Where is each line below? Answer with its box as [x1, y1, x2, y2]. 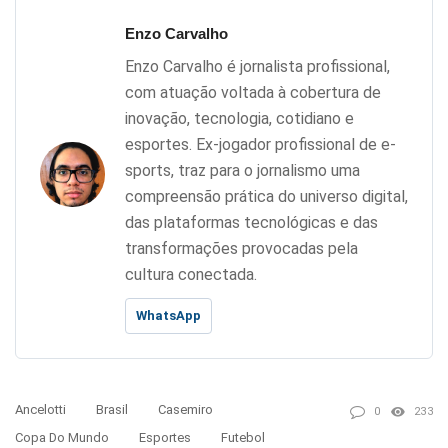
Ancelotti [15, 402, 66, 418]
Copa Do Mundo [15, 430, 109, 446]
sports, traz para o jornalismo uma [125, 161, 360, 181]
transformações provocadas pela [125, 239, 358, 259]
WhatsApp [136, 308, 201, 324]
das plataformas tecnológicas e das [125, 213, 378, 233]
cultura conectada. [125, 265, 257, 285]
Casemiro [158, 402, 213, 418]
